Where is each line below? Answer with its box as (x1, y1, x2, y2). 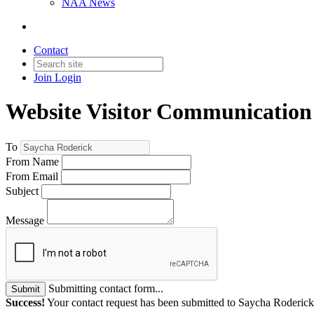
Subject (6, 184, 39, 197)
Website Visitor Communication (6, 99, 312, 125)
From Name (6, 155, 59, 168)
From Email (6, 170, 58, 182)
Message (6, 214, 44, 226)
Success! (6, 296, 45, 308)
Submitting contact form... (48, 282, 163, 294)
